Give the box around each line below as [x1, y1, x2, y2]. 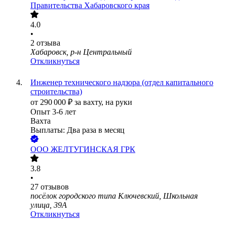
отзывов [41, 182, 69, 192]
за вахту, [74, 98, 105, 107]
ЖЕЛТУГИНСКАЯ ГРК [51, 145, 135, 154]
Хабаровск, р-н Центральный [30, 48, 132, 57]
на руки [105, 98, 132, 107]
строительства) [30, 87, 82, 96]
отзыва [36, 39, 60, 48]
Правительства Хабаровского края [30, 1, 149, 10]
